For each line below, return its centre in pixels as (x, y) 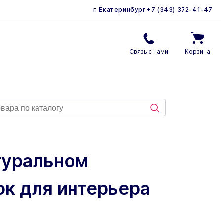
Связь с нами (149, 52)
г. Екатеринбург (119, 10)
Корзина (198, 52)
